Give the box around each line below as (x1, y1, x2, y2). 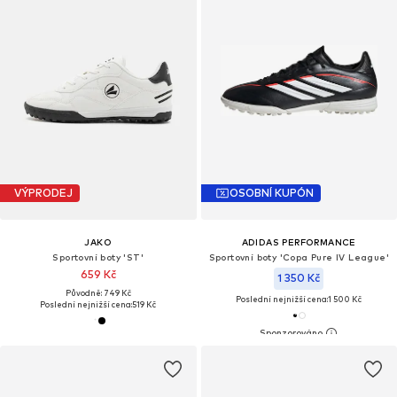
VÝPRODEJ (14, 186, 73, 200)
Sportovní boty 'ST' (52, 251, 144, 262)
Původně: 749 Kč (65, 287, 131, 298)
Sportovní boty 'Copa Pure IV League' (208, 251, 389, 262)
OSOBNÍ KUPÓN (229, 186, 314, 200)
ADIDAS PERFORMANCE (241, 236, 356, 247)
